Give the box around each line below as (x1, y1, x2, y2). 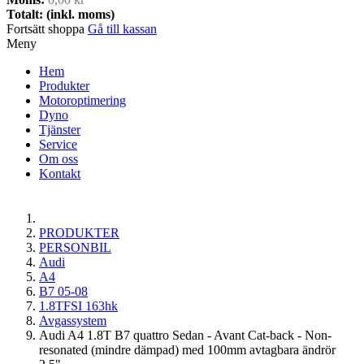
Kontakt (39, 167, 80, 180)
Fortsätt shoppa (6, 22, 88, 36)
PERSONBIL (39, 240, 111, 254)
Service (39, 137, 77, 151)
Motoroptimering (39, 93, 126, 107)
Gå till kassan (88, 22, 157, 36)
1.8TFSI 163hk (39, 299, 118, 313)
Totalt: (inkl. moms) (6, 7, 115, 21)
